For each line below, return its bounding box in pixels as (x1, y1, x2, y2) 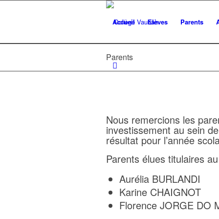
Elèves (148, 17, 168, 26)
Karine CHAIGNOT (119, 185, 201, 199)
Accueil (112, 17, 135, 26)
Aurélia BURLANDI (119, 172, 200, 186)
